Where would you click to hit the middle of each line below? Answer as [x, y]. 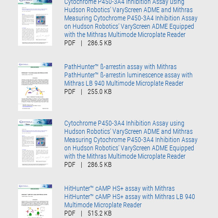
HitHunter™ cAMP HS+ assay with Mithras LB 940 [130, 196]
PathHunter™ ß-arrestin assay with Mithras [121, 66]
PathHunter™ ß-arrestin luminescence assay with [129, 75]
